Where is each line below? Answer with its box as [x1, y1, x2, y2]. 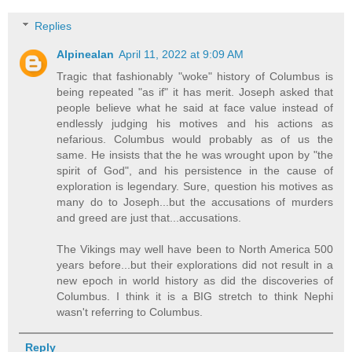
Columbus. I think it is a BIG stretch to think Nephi [57, 289, 333, 302]
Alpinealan [57, 47, 115, 60]
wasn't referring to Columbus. [57, 305, 203, 318]
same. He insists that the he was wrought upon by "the [57, 148, 333, 161]
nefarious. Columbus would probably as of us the [57, 132, 333, 145]
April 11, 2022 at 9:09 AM [119, 47, 244, 60]
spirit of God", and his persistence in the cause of [57, 163, 333, 177]
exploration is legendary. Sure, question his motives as [57, 179, 333, 192]
